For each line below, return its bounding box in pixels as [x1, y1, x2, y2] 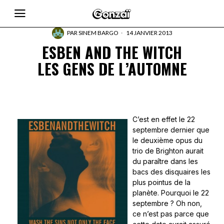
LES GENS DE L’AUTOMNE [37, 57, 187, 80]
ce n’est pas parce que [132, 209, 209, 218]
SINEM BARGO [78, 29, 118, 36]
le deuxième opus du [132, 136, 202, 144]
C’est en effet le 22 [132, 115, 195, 123]
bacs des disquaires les [132, 167, 210, 176]
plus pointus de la [132, 178, 190, 186]
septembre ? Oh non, [132, 199, 202, 207]
